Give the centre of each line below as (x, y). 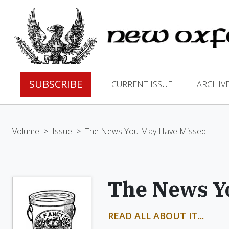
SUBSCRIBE (56, 84)
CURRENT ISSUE (142, 84)
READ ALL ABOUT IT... (156, 216)
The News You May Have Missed (145, 131)
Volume (26, 131)
